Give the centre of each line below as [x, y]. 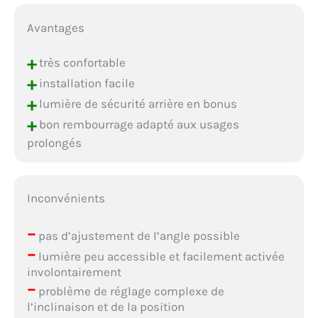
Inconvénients [66, 198]
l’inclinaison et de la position [105, 307]
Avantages [55, 27]
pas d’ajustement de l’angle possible [137, 236]
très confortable [81, 62]
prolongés [54, 142]
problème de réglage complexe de [130, 291]
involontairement [74, 272]
